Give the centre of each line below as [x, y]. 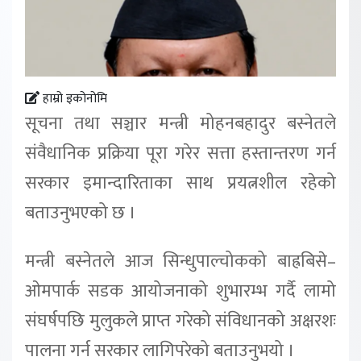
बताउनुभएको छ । [81, 214]
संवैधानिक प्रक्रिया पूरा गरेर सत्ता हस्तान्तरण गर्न [180, 154]
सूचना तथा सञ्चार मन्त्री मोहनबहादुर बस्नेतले [180, 124]
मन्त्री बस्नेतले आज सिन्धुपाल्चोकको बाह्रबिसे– [180, 261]
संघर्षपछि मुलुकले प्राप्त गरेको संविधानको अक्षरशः [180, 321]
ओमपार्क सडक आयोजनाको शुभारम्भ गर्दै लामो [180, 291]
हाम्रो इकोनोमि [73, 99]
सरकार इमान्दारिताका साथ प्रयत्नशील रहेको [180, 184]
